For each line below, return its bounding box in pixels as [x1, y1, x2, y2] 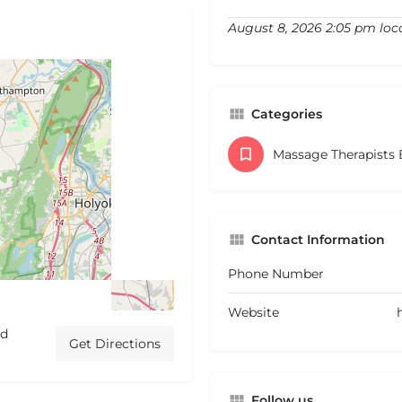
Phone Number [228, 266, 324, 283]
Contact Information [251, 232, 385, 249]
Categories [251, 106, 322, 123]
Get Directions [69, 336, 161, 353]
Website [228, 304, 279, 321]
